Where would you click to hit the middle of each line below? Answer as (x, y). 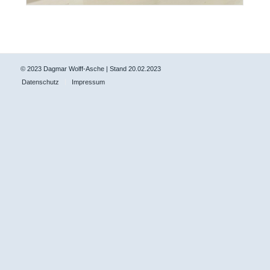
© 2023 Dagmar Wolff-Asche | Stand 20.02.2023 (90, 68)
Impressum (88, 82)
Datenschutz (40, 82)
